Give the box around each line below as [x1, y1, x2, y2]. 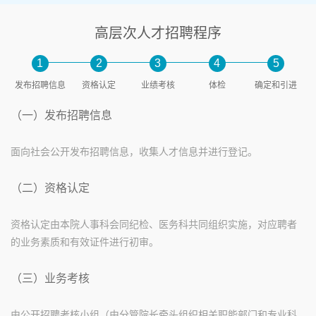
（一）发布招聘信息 [11, 109, 112, 121]
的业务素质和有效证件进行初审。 [11, 236, 159, 248]
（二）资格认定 [11, 182, 90, 194]
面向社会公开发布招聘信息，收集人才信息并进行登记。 [11, 146, 257, 157]
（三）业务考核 [11, 272, 90, 284]
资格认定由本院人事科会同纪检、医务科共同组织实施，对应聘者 [11, 219, 297, 230]
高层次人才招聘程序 [95, 25, 221, 41]
